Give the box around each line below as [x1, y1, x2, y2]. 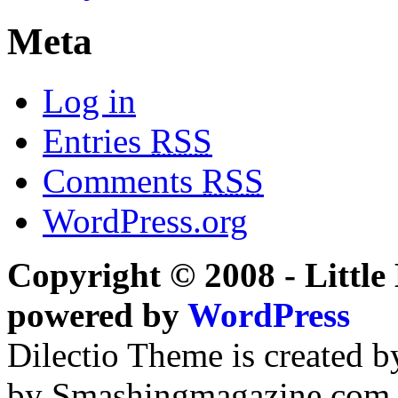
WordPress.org [43, 201, 248, 240]
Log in [43, 81, 136, 120]
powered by [7, 295, 187, 334]
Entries [43, 121, 150, 160]
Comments [43, 161, 202, 200]
